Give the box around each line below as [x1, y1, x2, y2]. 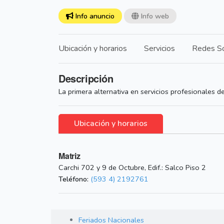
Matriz [58, 150, 80, 162]
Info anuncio [73, 11, 114, 21]
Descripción [58, 71, 113, 86]
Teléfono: [58, 174, 88, 184]
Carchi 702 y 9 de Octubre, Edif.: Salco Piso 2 [58, 162, 206, 173]
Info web [138, 11, 169, 21]
